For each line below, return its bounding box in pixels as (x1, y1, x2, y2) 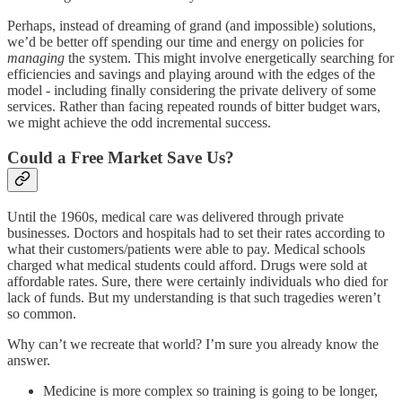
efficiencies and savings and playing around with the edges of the (7, 66, 375, 83)
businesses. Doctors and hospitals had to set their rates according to (7, 224, 385, 240)
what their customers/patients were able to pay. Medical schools (7, 240, 365, 257)
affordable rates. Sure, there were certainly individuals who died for (7, 273, 388, 289)
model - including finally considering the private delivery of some (7, 83, 376, 99)
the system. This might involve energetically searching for (65, 50, 394, 66)
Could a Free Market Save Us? (7, 148, 234, 168)
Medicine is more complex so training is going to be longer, (43, 382, 378, 398)
